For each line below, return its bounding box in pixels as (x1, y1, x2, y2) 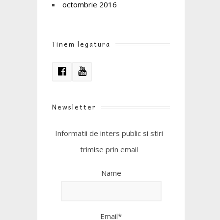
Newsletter (52, 101, 96, 112)
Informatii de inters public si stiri (55, 128, 164, 138)
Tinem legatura (52, 38, 110, 49)
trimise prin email (80, 144, 138, 154)
